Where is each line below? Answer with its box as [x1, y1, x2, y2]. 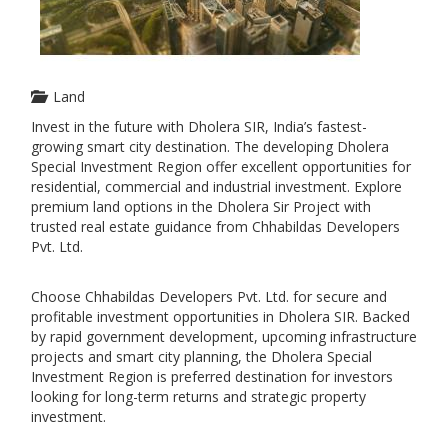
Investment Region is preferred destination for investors [31, 367, 393, 386]
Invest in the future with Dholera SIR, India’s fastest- [31, 117, 367, 136]
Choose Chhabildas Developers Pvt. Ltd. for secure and [31, 287, 387, 306]
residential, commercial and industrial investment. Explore [31, 177, 402, 196]
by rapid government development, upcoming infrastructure [31, 327, 417, 346]
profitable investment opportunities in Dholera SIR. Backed [31, 307, 410, 326]
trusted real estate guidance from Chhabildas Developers [31, 217, 400, 236]
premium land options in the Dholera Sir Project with [31, 197, 371, 216]
